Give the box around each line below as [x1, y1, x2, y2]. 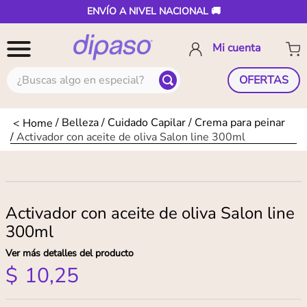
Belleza [62, 115, 99, 130]
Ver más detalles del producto [5, 247, 134, 260]
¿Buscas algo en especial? [6, 65, 133, 80]
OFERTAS [239, 73, 288, 88]
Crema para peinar [195, 115, 285, 130]
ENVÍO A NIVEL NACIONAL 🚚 [86, 5, 221, 18]
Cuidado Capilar [108, 115, 186, 130]
